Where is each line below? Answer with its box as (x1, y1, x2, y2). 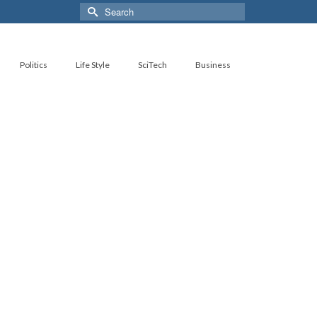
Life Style (76, 59, 110, 70)
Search (79, 2, 113, 16)
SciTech (138, 59, 167, 70)
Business (195, 59, 231, 70)
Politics (20, 59, 47, 70)
